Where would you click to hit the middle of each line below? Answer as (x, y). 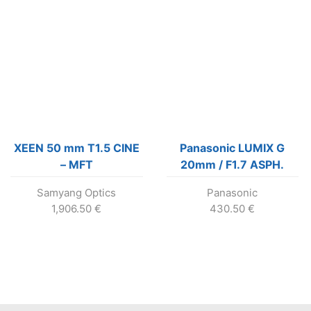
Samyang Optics (77, 192)
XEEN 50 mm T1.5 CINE (76, 148)
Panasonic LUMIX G (233, 148)
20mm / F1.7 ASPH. (233, 164)
